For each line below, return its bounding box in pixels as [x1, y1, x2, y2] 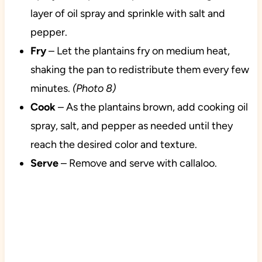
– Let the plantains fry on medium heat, [46, 44, 230, 58]
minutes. [30, 82, 73, 95]
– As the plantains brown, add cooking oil [55, 101, 248, 114]
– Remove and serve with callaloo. [58, 157, 217, 170]
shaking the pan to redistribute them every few [30, 63, 249, 77]
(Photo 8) [72, 82, 116, 95]
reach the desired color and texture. [30, 138, 197, 151]
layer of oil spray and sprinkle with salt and [30, 7, 225, 20]
